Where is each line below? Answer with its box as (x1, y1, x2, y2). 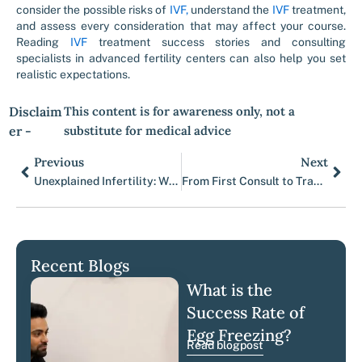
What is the (187, 280, 273, 300)
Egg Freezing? (187, 325, 293, 345)
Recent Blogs (31, 255, 129, 276)
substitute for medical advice (63, 123, 231, 138)
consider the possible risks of (16, 3, 170, 16)
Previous (34, 154, 84, 170)
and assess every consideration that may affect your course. (16, 19, 346, 32)
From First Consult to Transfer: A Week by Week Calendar (313, 175, 322, 187)
